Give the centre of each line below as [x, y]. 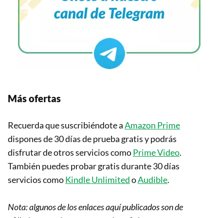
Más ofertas [34, 99]
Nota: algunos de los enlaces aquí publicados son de [95, 207]
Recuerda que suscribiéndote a [66, 125]
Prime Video [156, 153]
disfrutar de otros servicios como [70, 153]
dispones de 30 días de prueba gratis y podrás [92, 139]
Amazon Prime [152, 125]
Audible [153, 180]
